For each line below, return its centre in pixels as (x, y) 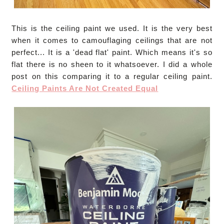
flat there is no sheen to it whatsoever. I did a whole (112, 64)
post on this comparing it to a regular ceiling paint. (112, 76)
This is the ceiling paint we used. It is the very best (112, 28)
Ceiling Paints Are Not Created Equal (85, 88)
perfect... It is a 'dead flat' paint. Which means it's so (112, 52)
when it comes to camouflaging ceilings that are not (112, 40)
